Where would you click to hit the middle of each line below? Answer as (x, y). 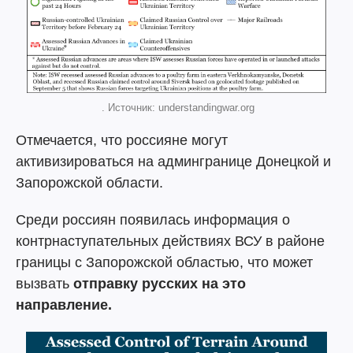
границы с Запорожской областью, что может (164, 262)
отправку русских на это (160, 284)
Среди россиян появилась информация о (153, 220)
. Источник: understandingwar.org (176, 108)
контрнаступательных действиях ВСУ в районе (170, 241)
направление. (64, 305)
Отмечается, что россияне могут (122, 140)
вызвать (45, 284)
